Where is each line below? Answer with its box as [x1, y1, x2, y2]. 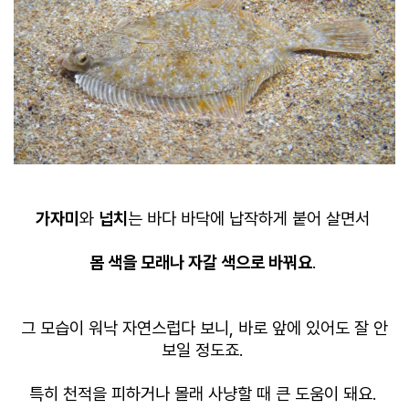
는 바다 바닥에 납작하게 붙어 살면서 [127, 207, 374, 229]
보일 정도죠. [162, 339, 247, 361]
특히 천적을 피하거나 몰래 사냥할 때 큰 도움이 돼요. [28, 383, 381, 404]
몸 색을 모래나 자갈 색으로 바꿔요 [89, 251, 312, 273]
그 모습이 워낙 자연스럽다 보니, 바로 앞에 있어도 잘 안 [21, 317, 388, 339]
